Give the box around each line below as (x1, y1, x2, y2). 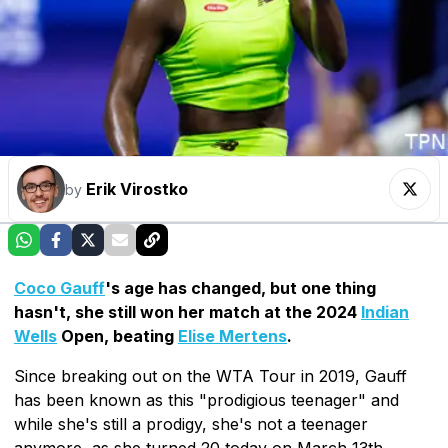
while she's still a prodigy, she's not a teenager (14, 413, 368, 434)
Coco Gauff (14, 277, 105, 298)
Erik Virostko (86, 178, 188, 199)
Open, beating (57, 325, 178, 346)
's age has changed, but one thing (105, 277, 376, 298)
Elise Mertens (178, 325, 287, 346)
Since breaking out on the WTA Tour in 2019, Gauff (14, 365, 407, 386)
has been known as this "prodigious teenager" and (14, 389, 399, 410)
